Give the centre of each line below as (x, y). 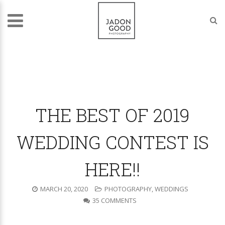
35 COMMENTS (115, 200)
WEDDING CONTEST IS (113, 142)
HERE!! (113, 169)
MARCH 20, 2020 (64, 189)
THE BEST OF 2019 (113, 115)
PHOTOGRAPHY (128, 189)
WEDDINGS (171, 189)
